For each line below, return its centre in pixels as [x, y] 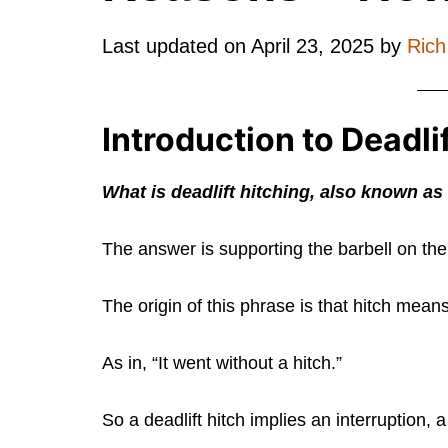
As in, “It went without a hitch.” [222, 363]
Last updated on [176, 46]
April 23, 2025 [312, 46]
